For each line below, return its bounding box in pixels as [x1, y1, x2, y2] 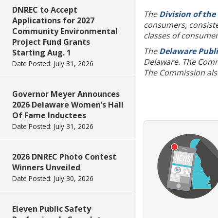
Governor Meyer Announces [12, 89, 120, 99]
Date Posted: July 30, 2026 [12, 174, 93, 183]
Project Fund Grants [12, 36, 90, 47]
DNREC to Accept [12, 4, 77, 15]
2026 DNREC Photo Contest [12, 151, 116, 162]
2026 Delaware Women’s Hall [12, 99, 124, 110]
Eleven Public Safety [12, 203, 91, 214]
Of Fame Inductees [12, 110, 86, 121]
